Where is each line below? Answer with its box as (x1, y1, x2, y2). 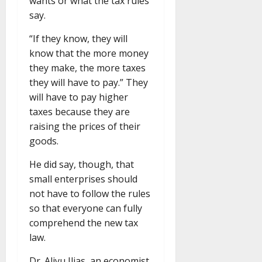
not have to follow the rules (29, 187, 150, 201)
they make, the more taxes (29, 61, 146, 75)
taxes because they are (29, 105, 130, 119)
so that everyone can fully (29, 202, 142, 215)
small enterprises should (29, 173, 137, 186)
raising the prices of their (29, 120, 140, 133)
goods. (29, 135, 58, 148)
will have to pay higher (29, 91, 128, 104)
